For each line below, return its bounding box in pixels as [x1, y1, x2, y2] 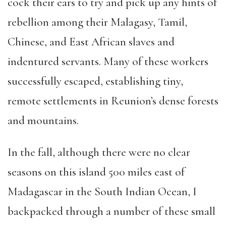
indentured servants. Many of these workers [8, 54, 208, 69]
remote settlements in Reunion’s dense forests [8, 94, 218, 108]
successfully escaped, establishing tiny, [8, 74, 183, 88]
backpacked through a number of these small [8, 204, 215, 218]
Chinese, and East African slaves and [8, 35, 175, 49]
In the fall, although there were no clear [8, 145, 190, 159]
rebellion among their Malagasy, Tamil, [8, 15, 187, 29]
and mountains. [8, 114, 79, 128]
